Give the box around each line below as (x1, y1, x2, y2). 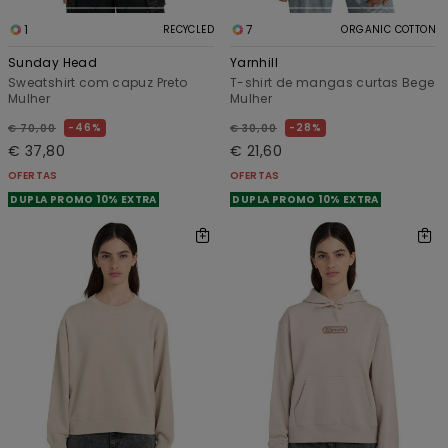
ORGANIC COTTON (341, 21, 436, 37)
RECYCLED (162, 21, 214, 37)
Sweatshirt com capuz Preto (8, 73, 188, 91)
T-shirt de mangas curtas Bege (230, 73, 435, 91)
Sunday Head (8, 53, 97, 71)
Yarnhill (230, 53, 278, 71)
